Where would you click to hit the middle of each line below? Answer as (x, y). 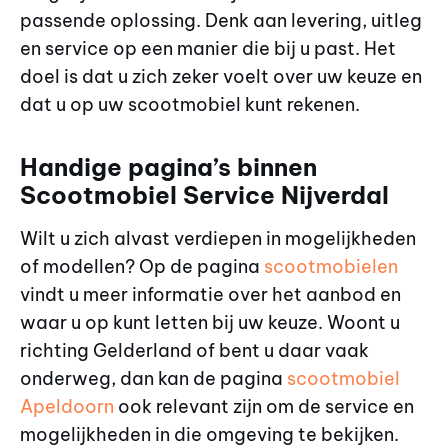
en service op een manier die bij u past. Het (208, 48)
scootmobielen (331, 267)
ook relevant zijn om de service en (264, 407)
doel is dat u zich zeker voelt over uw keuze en (221, 76)
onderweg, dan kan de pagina (153, 379)
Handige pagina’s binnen (168, 167)
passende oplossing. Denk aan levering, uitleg (221, 20)
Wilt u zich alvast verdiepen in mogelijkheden (218, 239)
